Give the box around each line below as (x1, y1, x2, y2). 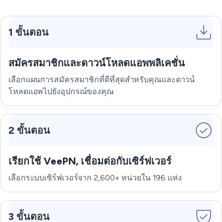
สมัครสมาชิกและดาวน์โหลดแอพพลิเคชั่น (8, 57, 185, 69)
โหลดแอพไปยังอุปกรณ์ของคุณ (8, 87, 114, 97)
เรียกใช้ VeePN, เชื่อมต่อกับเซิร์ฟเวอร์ (8, 155, 171, 167)
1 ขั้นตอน (8, 26, 49, 39)
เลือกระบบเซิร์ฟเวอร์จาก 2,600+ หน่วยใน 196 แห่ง (8, 173, 182, 183)
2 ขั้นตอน (8, 124, 50, 137)
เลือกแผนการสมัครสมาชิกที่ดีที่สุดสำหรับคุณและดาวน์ (8, 75, 195, 85)
